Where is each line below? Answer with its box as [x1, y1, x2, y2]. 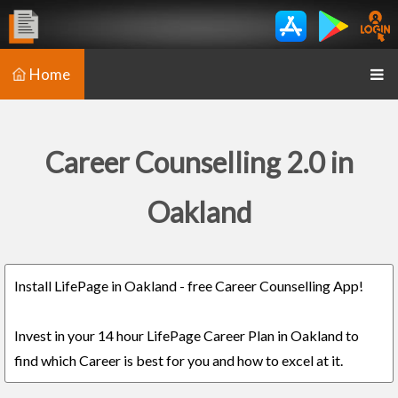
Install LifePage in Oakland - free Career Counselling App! [14, 277, 363, 294]
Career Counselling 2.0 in [44, 145, 354, 179]
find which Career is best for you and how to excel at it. [14, 352, 343, 369]
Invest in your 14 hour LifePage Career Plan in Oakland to [14, 327, 359, 344]
